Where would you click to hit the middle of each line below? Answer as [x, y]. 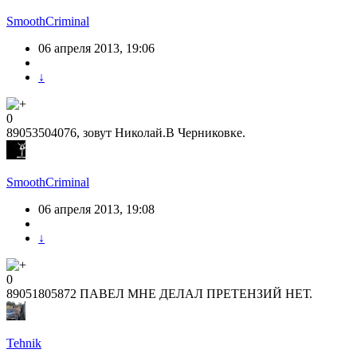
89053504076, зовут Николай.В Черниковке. [126, 133]
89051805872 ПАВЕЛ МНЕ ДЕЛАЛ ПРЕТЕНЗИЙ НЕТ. [159, 294]
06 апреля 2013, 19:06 [96, 49]
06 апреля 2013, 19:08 [96, 210]
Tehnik [24, 343]
